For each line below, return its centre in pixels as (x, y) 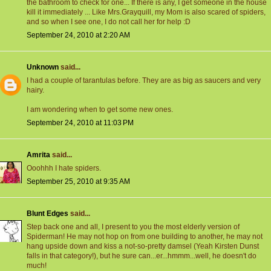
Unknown (43, 67)
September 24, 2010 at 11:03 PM (80, 123)
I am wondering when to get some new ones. (100, 110)
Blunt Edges (47, 214)
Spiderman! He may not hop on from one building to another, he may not (145, 237)
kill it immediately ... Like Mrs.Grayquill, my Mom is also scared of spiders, (146, 12)
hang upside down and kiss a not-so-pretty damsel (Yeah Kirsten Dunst (143, 247)
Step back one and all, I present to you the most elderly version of (133, 227)
